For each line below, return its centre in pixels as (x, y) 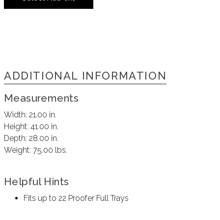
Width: (16, 114)
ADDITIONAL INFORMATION (85, 75)
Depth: (16, 138)
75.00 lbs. (50, 150)
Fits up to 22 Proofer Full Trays (76, 198)
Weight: (18, 150)
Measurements (41, 98)
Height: (17, 126)
